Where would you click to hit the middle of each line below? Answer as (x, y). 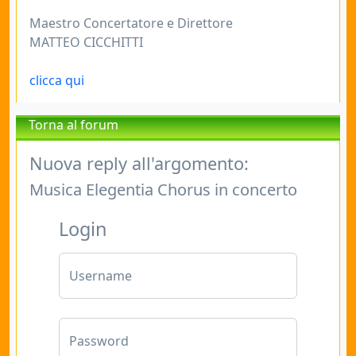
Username (101, 276)
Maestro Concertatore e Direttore (131, 23)
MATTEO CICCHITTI (86, 42)
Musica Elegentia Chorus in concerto (163, 190)
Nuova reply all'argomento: (139, 163)
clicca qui (57, 80)
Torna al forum (74, 125)
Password (99, 341)
